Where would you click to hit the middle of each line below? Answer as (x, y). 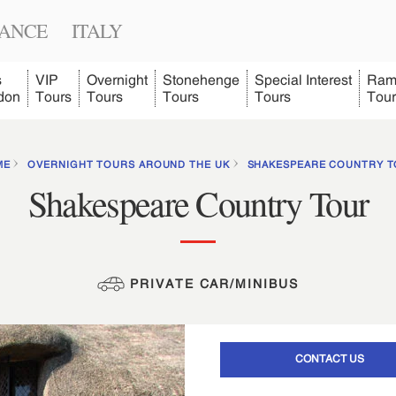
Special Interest (303, 80)
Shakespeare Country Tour (198, 203)
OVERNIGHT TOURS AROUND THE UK (129, 164)
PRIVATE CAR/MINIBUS (212, 284)
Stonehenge (201, 80)
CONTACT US (329, 358)
